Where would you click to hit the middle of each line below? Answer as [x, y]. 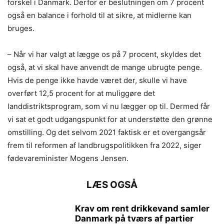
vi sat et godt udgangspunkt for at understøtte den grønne [110, 119]
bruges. [21, 28]
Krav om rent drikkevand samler [142, 208]
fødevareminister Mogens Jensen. [68, 158]
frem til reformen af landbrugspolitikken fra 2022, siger [104, 145]
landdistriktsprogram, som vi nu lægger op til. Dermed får [109, 106]
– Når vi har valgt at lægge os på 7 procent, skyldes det [104, 54]
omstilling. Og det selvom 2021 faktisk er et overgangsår [107, 132]
